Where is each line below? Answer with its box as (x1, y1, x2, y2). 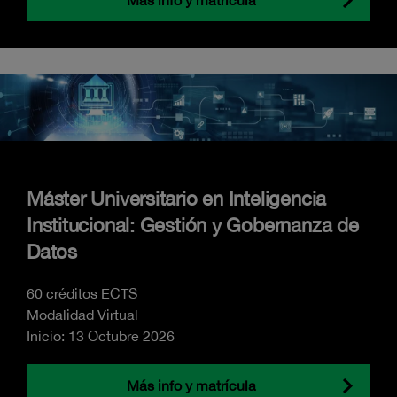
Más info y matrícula (127, 377, 256, 393)
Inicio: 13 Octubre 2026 (27, 327, 175, 344)
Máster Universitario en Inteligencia (27, 186, 327, 210)
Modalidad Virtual (27, 306, 138, 323)
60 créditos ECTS (27, 284, 137, 301)
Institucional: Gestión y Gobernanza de (27, 213, 359, 237)
